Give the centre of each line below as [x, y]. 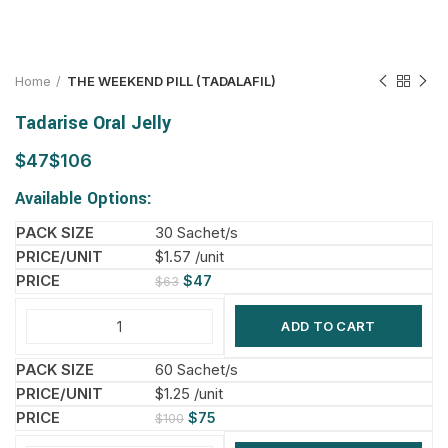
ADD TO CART [328, 326]
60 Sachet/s [196, 369]
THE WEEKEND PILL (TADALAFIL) [171, 81]
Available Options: [83, 198]
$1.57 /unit [189, 256]
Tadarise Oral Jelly [93, 123]
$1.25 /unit [189, 393]
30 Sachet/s [196, 232]
